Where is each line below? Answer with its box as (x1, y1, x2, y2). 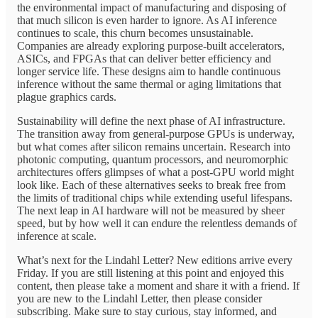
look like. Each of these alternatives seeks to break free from (17, 178, 285, 191)
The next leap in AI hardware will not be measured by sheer (17, 204, 285, 216)
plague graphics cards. (17, 90, 116, 103)
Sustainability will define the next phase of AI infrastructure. (17, 114, 285, 127)
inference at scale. (17, 229, 97, 242)
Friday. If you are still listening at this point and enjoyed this (17, 266, 284, 279)
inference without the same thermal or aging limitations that (17, 77, 281, 90)
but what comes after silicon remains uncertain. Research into (17, 140, 290, 153)
